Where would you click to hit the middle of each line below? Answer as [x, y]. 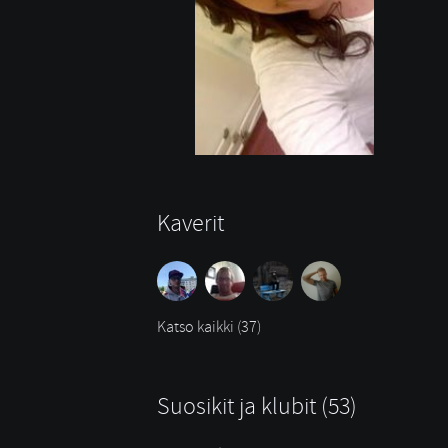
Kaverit [190, 222]
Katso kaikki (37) [209, 326]
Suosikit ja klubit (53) [257, 405]
